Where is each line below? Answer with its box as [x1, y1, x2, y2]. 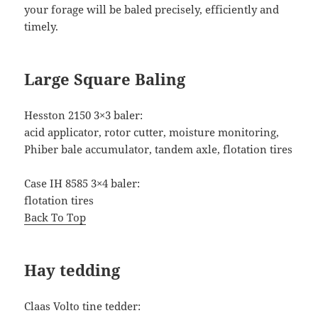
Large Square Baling [24, 68, 186, 90]
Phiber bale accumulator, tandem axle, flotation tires [24, 142, 293, 157]
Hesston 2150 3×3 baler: [24, 108, 143, 123]
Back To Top [24, 210, 87, 225]
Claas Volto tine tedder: [24, 299, 141, 314]
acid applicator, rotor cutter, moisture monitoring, [24, 125, 280, 140]
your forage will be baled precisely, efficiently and [24, 2, 280, 17]
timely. [24, 19, 59, 34]
